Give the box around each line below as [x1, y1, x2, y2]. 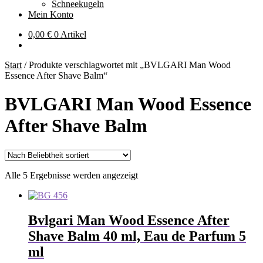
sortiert [137, 190, 163, 201]
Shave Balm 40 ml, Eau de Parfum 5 [28, 228, 246, 244]
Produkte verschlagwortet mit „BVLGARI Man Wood [29, 60, 231, 70]
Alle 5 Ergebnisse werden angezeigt [5, 170, 138, 180]
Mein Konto [28, 9, 73, 19]
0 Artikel [54, 29, 86, 39]
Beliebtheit [137, 180, 177, 190]
